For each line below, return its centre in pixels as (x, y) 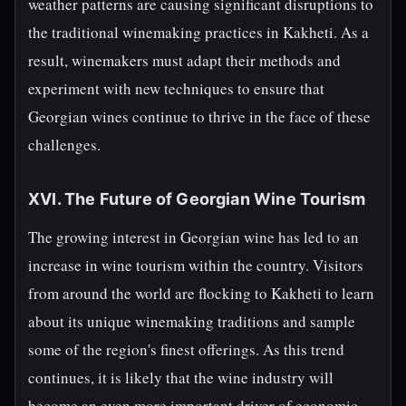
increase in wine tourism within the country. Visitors (196, 265)
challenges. (64, 145)
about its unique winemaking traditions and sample (192, 321)
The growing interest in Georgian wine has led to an (193, 237)
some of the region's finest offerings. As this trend (186, 349)
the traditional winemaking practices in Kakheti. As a (198, 32)
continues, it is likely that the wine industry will (181, 377)
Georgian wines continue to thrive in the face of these (199, 116)
